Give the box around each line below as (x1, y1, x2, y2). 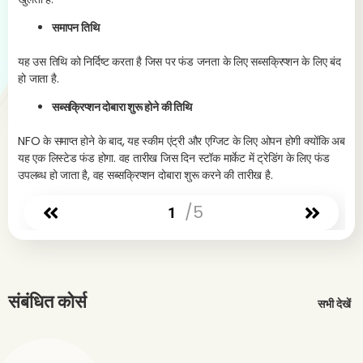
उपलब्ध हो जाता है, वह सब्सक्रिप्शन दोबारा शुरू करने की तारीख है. (18, 167, 273, 183)
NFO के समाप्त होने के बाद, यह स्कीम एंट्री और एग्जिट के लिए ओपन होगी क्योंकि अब (18, 133, 345, 149)
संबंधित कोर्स (8, 289, 87, 314)
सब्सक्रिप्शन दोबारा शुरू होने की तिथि (52, 99, 192, 115)
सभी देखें (318, 296, 352, 312)
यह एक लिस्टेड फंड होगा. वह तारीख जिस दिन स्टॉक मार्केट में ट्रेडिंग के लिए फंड (18, 150, 330, 166)
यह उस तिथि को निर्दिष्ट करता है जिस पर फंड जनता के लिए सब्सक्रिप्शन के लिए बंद (18, 53, 341, 70)
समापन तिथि (52, 19, 100, 36)
